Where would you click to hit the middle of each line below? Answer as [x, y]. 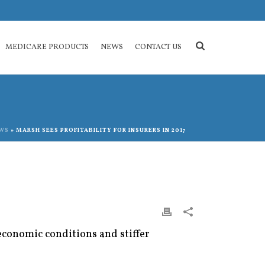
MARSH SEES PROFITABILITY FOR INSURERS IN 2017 [101, 130]
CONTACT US [159, 47]
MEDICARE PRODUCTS [47, 47]
